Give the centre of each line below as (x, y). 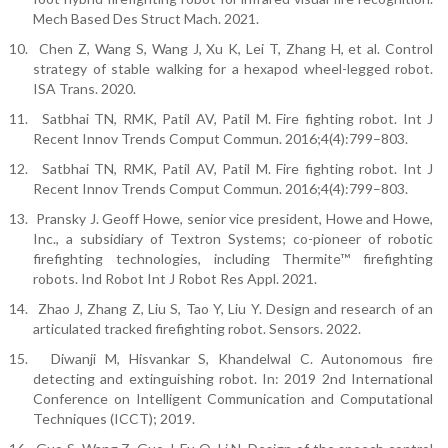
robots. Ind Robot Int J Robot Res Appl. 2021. (175, 279)
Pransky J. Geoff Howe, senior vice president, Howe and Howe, (234, 219)
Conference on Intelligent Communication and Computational (233, 399)
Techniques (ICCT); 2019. (114, 419)
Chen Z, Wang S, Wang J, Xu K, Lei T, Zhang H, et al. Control (236, 49)
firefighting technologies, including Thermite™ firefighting (233, 259)
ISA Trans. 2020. (84, 89)
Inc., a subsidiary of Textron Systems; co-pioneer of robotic (233, 239)
